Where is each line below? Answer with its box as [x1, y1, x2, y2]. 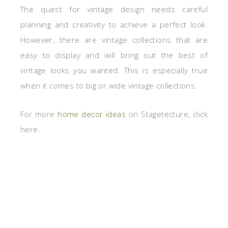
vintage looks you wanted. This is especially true [20, 65, 208, 76]
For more [20, 109, 58, 120]
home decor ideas [58, 109, 126, 120]
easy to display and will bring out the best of [20, 50, 208, 61]
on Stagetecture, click [126, 109, 208, 120]
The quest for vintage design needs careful [20, 4, 208, 15]
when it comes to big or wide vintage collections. [20, 80, 197, 91]
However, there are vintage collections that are [20, 35, 208, 45]
